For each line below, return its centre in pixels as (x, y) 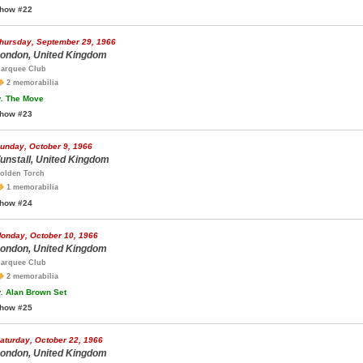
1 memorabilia (31, 187)
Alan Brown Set (35, 292)
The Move (23, 98)
